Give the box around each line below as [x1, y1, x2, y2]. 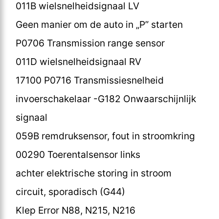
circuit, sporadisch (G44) [16, 185, 125, 197]
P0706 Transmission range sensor [16, 37, 165, 49]
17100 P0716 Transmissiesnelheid [16, 74, 164, 86]
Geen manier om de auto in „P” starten [16, 18, 183, 30]
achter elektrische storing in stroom [16, 167, 172, 179]
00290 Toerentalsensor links [16, 148, 140, 160]
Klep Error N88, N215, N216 [16, 204, 135, 216]
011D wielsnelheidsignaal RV [16, 55, 141, 67]
